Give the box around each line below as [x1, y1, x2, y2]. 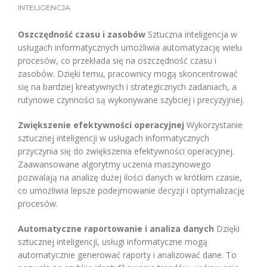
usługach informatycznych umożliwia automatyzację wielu [18, 41, 242, 53]
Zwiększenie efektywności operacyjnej [18, 119, 184, 131]
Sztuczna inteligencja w [145, 28, 237, 40]
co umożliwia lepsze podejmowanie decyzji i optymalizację [18, 184, 244, 196]
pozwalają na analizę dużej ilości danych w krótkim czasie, [18, 171, 242, 183]
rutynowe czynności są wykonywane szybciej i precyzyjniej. [18, 94, 244, 105]
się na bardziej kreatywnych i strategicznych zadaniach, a [18, 80, 237, 92]
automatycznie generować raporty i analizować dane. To [18, 249, 237, 260]
